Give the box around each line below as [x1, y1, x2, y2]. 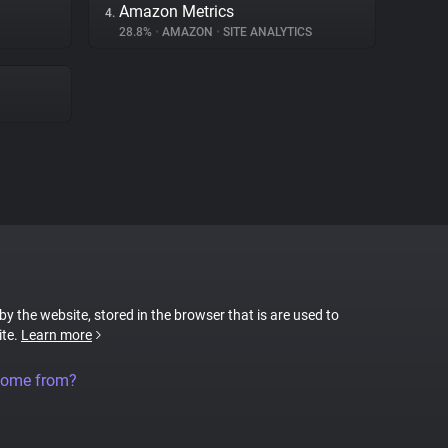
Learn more [21, 327, 92, 343]
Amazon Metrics [119, 2, 234, 21]
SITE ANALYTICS [220, 25, 312, 39]
